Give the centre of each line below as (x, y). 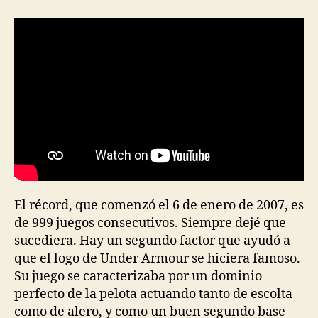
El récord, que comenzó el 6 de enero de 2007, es (159, 205)
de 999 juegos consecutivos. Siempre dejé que (150, 223)
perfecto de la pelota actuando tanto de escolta (153, 294)
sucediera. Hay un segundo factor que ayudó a (152, 241)
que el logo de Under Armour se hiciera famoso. (157, 258)
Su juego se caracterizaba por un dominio (138, 276)
